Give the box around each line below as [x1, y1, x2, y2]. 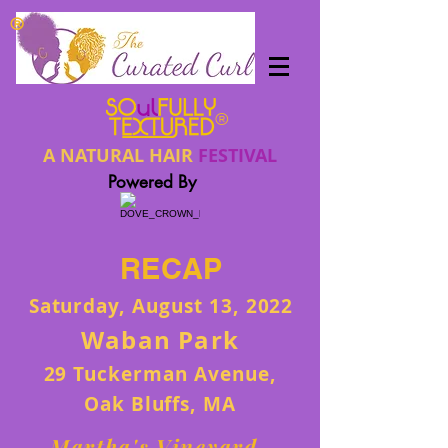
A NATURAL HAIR [43, 143, 198, 168]
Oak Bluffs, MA [83, 391, 237, 417]
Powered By [108, 171, 196, 193]
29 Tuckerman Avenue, [43, 361, 277, 387]
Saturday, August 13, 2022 [28, 293, 300, 319]
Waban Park [81, 323, 239, 357]
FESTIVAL [198, 143, 277, 168]
